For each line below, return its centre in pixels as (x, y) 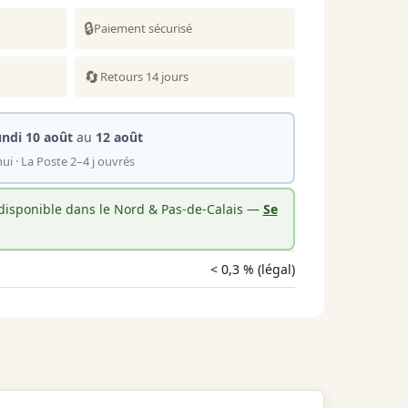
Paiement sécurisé (143, 28)
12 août (119, 138)
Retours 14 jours (144, 76)
